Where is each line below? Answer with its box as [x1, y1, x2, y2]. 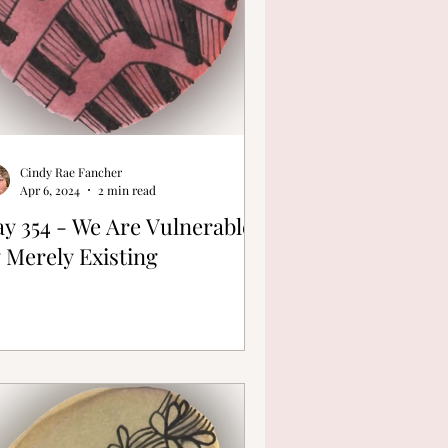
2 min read [98, 181, 156, 198]
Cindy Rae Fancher [20, 164, 122, 181]
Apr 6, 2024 [20, 181, 80, 198]
